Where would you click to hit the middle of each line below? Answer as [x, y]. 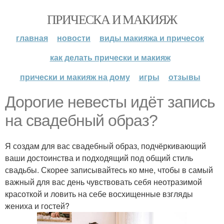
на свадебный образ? [81, 120]
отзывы [184, 77]
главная [32, 38]
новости [74, 38]
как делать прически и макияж [110, 57]
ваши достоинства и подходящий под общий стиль [99, 158]
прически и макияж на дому [75, 77]
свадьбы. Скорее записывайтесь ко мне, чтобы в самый [109, 170]
